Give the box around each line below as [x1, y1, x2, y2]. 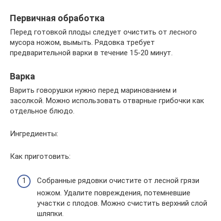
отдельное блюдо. [10, 107, 74, 116]
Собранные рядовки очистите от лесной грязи [37, 176, 199, 185]
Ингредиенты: [10, 129, 58, 139]
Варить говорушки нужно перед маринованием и [10, 86, 177, 95]
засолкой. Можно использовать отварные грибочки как [10, 96, 204, 106]
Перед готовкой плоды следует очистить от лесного [10, 28, 197, 37]
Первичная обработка [10, 13, 105, 24]
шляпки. [37, 209, 64, 218]
